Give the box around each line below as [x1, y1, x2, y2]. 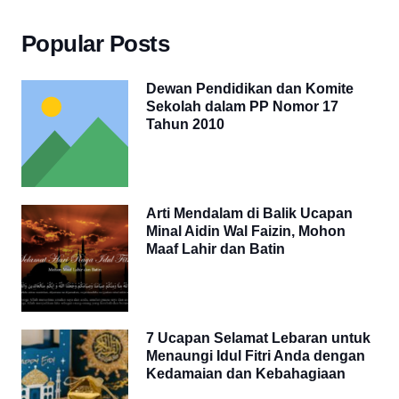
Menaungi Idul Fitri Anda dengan [146, 348, 365, 364]
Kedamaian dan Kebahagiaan [146, 366, 346, 382]
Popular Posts [21, 31, 170, 57]
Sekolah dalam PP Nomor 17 [146, 99, 338, 115]
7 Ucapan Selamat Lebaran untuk [146, 330, 370, 346]
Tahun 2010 [146, 117, 224, 133]
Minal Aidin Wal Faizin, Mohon [146, 224, 346, 240]
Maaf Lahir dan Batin [146, 241, 285, 257]
